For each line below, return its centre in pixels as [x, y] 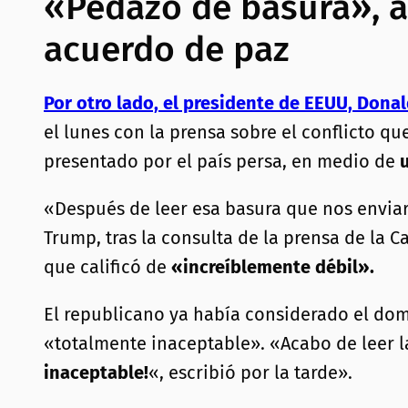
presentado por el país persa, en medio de [219, 162]
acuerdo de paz [167, 49]
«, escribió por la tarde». [250, 373]
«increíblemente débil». [273, 267]
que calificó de [107, 267]
